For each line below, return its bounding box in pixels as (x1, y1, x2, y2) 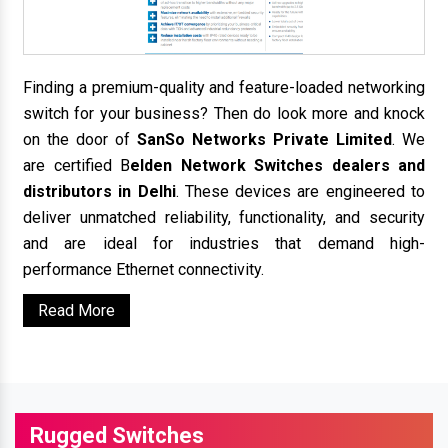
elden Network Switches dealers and (130, 155, 425, 175)
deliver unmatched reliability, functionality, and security (23, 207, 425, 227)
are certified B (23, 155, 130, 175)
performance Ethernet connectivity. (23, 259, 264, 279)
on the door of (23, 129, 137, 149)
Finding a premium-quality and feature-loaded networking (23, 77, 425, 97)
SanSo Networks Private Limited (137, 129, 392, 149)
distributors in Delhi (23, 181, 176, 201)
